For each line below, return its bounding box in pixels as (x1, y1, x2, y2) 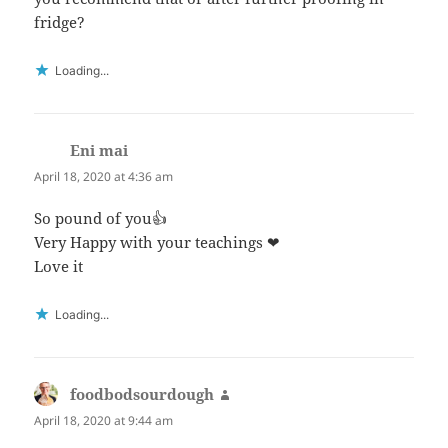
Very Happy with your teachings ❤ (34, 231, 281, 252)
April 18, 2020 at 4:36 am (34, 168, 174, 186)
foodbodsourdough (70, 383, 215, 404)
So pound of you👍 (34, 207, 168, 228)
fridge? (34, 12, 86, 33)
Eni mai (70, 140, 129, 161)
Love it (34, 255, 84, 276)
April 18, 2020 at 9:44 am (34, 411, 174, 429)
